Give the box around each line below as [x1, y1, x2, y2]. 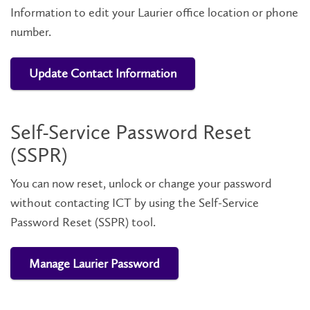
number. [10, 24, 51, 39]
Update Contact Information [29, 66, 176, 81]
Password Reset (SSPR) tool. [10, 214, 156, 230]
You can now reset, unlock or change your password [10, 175, 272, 191]
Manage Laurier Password [29, 255, 160, 271]
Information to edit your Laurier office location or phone [10, 5, 298, 20]
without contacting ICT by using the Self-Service [10, 194, 259, 210]
